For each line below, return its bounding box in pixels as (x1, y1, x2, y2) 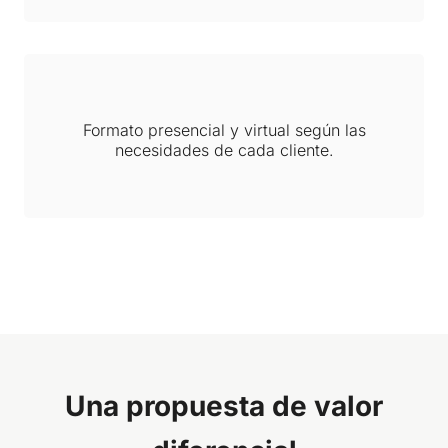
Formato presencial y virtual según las (82, 120, 366, 140)
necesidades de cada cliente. (114, 140, 334, 160)
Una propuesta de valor (65, 389, 383, 423)
